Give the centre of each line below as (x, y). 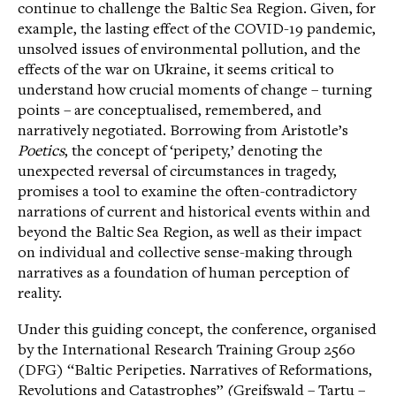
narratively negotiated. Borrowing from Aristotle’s (183, 131)
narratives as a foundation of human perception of (183, 274)
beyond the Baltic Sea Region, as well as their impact (190, 233)
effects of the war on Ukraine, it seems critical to (176, 70)
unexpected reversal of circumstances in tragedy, (177, 172)
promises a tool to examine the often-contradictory (187, 192)
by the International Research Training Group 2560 (187, 350)
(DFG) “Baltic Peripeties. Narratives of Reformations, (195, 371)
